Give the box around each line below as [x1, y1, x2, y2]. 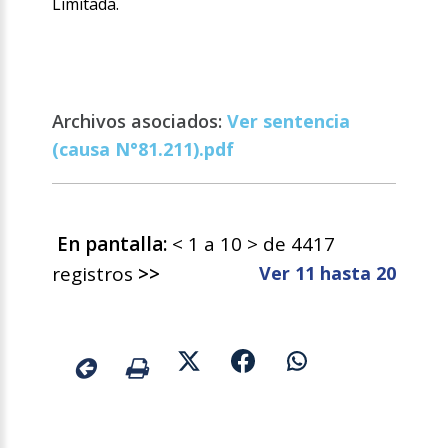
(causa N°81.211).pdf [52, 137, 235, 162]
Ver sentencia [227, 109, 351, 134]
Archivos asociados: [52, 109, 228, 134]
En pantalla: [57, 231, 168, 258]
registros [52, 261, 139, 288]
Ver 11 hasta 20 [258, 261, 396, 286]
